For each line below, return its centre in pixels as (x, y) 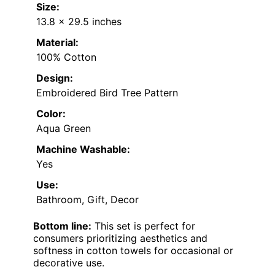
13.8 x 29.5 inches (79, 22)
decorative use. (69, 263)
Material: (57, 43)
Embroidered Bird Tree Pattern (107, 93)
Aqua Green (64, 129)
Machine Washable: (83, 149)
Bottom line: (62, 226)
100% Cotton (66, 57)
